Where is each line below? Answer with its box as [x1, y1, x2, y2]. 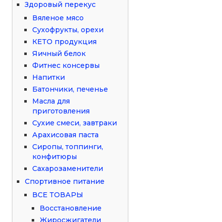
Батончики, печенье [32, 84, 109, 94]
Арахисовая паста [32, 130, 99, 139]
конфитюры [32, 152, 77, 161]
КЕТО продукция [32, 37, 97, 46]
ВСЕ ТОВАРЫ [32, 190, 84, 199]
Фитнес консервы [32, 60, 100, 70]
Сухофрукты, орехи [32, 25, 104, 34]
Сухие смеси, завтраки [32, 118, 117, 127]
